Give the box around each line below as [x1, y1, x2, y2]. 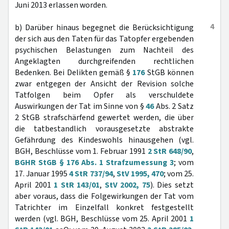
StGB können [145, 67, 194, 78]
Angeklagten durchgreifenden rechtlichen [15, 56, 194, 67]
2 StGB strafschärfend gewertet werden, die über [15, 112, 194, 123]
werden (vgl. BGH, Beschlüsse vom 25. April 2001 [15, 213, 190, 224]
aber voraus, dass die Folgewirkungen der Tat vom [15, 191, 194, 202]
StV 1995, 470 [116, 168, 164, 179]
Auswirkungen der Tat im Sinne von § [15, 101, 146, 112]
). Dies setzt [150, 179, 194, 191]
